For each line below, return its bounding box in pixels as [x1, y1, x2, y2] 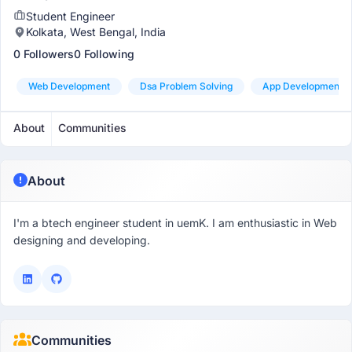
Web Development [28, 80, 110, 92]
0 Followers [13, 47, 74, 60]
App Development [262, 80, 343, 92]
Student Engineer [26, 9, 115, 23]
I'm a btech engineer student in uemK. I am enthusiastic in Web [13, 216, 337, 229]
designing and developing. [13, 233, 150, 247]
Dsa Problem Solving [140, 80, 233, 92]
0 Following [74, 47, 134, 60]
